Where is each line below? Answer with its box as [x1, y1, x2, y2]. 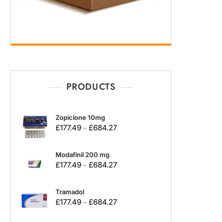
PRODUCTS [66, 80, 116, 94]
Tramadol [55, 188, 84, 196]
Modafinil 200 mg [55, 151, 110, 159]
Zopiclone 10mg [55, 113, 105, 122]
